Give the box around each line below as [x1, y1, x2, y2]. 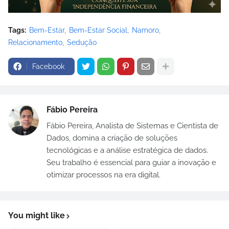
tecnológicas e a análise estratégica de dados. [47, 146, 208, 155]
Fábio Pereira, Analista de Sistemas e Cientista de [47, 121, 218, 131]
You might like [8, 211, 65, 221]
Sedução [67, 38, 97, 47]
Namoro [132, 26, 159, 35]
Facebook [32, 62, 64, 71]
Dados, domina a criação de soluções [47, 133, 177, 143]
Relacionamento [8, 38, 62, 47]
